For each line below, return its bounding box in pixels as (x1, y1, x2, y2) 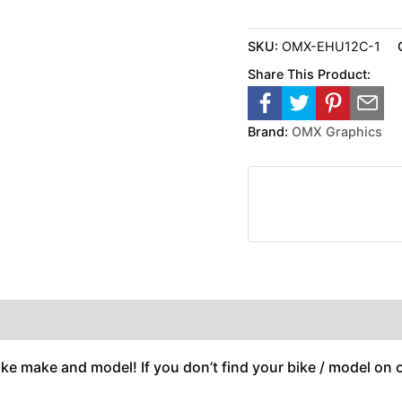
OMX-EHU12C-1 (282, 38, 381, 54)
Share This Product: (248, 66, 371, 82)
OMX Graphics (292, 123, 383, 139)
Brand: (248, 123, 289, 139)
